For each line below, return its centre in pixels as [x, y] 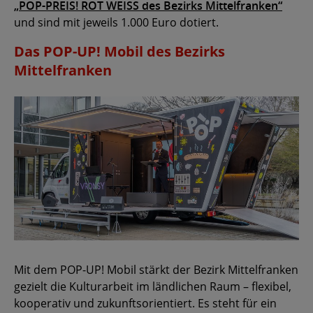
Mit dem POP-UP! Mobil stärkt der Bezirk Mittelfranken [156, 269]
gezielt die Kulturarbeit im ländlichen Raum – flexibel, [153, 286]
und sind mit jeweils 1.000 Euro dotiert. [116, 23]
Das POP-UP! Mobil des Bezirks [119, 52]
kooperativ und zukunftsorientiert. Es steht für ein [145, 303]
